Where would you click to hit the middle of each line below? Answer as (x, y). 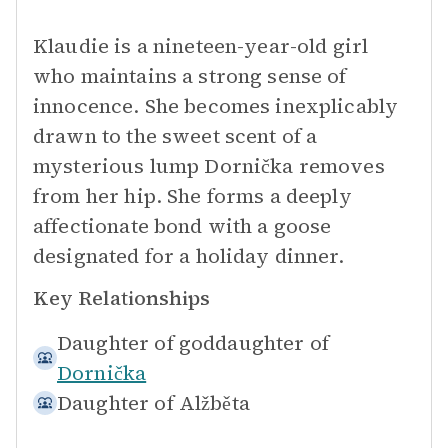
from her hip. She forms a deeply (192, 196)
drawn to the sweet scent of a (175, 136)
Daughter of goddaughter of (193, 343)
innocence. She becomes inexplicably (216, 106)
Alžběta (214, 403)
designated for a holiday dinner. (188, 256)
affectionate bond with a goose (182, 226)
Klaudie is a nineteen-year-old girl (201, 46)
